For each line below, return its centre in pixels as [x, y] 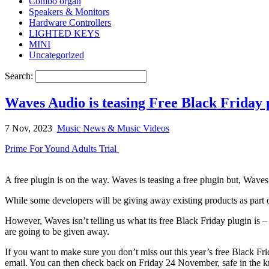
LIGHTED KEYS [64, 33]
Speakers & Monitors [69, 11]
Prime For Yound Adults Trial [62, 148]
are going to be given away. [57, 231]
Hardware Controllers [70, 22]
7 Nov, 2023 [29, 128]
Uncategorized [56, 55]
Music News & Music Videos [113, 128]
